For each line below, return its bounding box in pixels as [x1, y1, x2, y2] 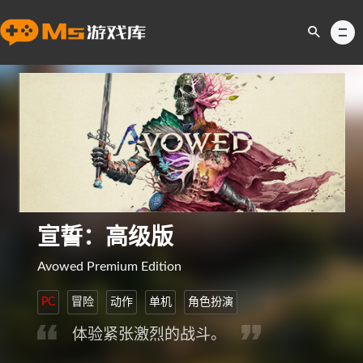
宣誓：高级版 [37, 226, 174, 249]
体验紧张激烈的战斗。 [72, 327, 231, 343]
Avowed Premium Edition [37, 260, 182, 273]
